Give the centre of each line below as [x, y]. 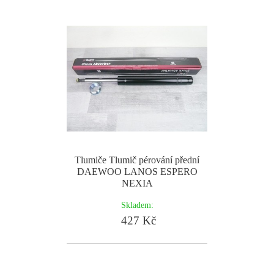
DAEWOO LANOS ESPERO [137, 172]
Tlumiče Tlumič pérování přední [137, 160]
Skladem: [137, 205]
